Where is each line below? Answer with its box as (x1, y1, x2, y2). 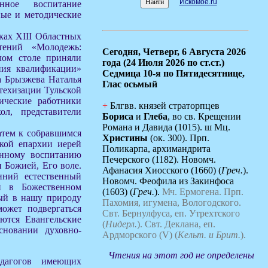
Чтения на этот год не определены (108, 250, 254, 260)
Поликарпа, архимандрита (102, 144, 211, 154)
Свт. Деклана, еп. (142, 219, 215, 229)
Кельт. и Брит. (178, 230, 240, 240)
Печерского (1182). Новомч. (102, 154, 216, 165)
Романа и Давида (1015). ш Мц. (102, 122, 230, 132)
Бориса (102, 111, 133, 121)
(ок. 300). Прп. (150, 133, 209, 143)
